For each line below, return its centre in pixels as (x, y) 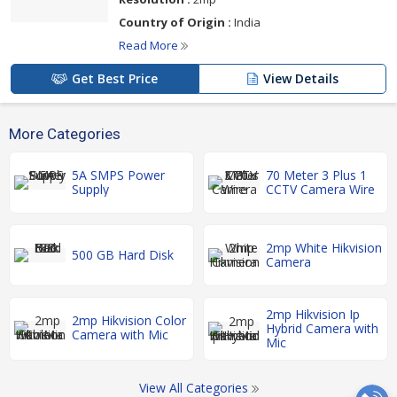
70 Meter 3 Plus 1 (316, 175)
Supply (90, 190)
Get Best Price (115, 79)
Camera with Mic (120, 335)
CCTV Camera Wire (320, 190)
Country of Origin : (175, 23)
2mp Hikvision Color (129, 321)
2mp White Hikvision (324, 248)
